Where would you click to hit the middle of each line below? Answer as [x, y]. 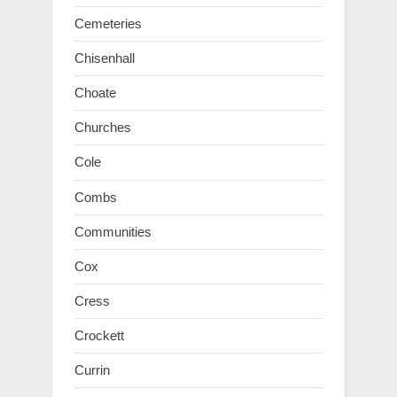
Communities [113, 231]
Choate [95, 93]
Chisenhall [105, 58]
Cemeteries [108, 23]
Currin [92, 370]
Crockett [99, 336]
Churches [103, 128]
